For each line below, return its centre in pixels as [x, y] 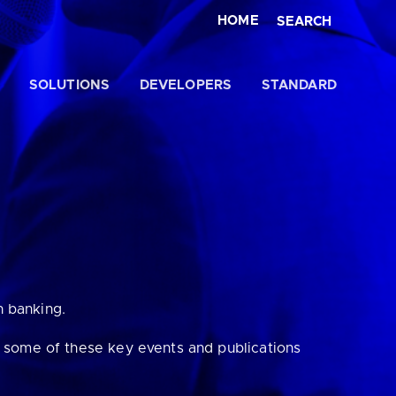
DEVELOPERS [185, 85]
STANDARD [299, 85]
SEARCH [304, 21]
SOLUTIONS [69, 85]
